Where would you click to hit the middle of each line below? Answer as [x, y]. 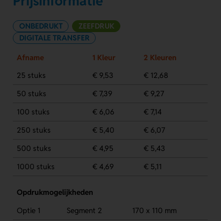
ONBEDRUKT [41, 26]
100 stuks [33, 111]
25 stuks [31, 75]
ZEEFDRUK [96, 26]
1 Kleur [104, 57]
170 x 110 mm [154, 210]
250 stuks [34, 130]
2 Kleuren [160, 57]
